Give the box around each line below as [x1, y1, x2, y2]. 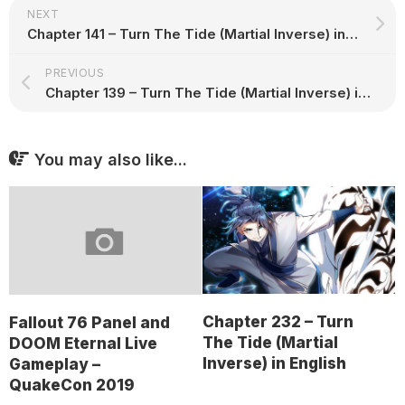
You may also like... [34, 149, 187, 169]
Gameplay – [9, 354, 100, 373]
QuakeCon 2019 [9, 375, 135, 394]
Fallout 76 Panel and [9, 313, 170, 332]
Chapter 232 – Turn [202, 313, 353, 332]
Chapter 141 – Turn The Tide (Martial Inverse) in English [345, 24, 358, 42]
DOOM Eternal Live [9, 334, 157, 353]
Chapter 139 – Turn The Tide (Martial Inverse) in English [358, 83, 371, 101]
